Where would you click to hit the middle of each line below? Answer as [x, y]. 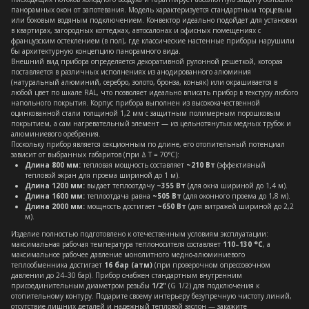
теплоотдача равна [119, 196]
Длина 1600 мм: [55, 196]
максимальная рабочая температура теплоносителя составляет [117, 244]
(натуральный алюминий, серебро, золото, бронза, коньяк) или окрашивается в [144, 82]
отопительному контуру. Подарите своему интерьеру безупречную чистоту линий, [151, 296]
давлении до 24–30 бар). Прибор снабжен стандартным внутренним [127, 275]
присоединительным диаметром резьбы [81, 286]
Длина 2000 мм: [55, 206]
